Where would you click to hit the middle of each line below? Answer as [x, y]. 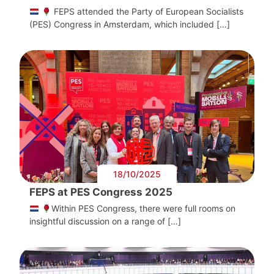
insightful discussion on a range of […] [105, 221]
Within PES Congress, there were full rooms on [143, 209]
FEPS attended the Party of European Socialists [147, 12]
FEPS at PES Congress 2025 [101, 192]
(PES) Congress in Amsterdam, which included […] [130, 24]
